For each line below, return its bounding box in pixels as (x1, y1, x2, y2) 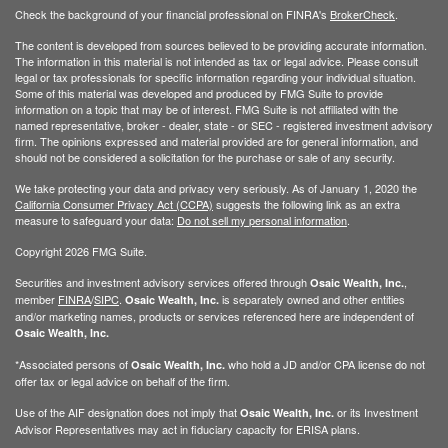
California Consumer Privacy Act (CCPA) (15, 195, 213, 212)
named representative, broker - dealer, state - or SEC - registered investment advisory (15, 116, 433, 133)
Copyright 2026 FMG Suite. (15, 242, 147, 259)
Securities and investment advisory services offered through (15, 273, 310, 290)
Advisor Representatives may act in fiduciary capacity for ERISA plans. (15, 420, 360, 437)
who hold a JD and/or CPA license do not (225, 355, 425, 372)
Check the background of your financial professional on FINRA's (15, 5, 330, 22)
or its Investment (334, 403, 418, 420)
